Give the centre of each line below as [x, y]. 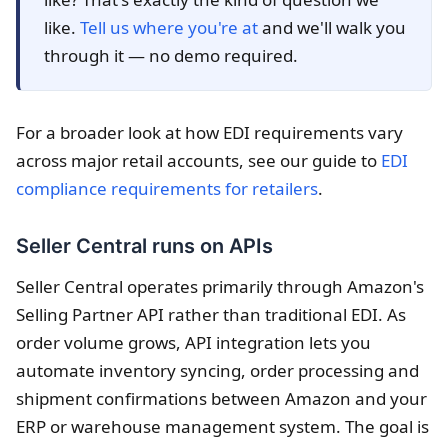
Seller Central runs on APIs [144, 246]
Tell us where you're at [169, 28]
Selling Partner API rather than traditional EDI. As [211, 315]
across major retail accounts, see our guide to [198, 161]
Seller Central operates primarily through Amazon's [220, 287]
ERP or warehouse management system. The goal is [222, 427]
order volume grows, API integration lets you [193, 343]
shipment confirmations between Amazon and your [221, 399]
